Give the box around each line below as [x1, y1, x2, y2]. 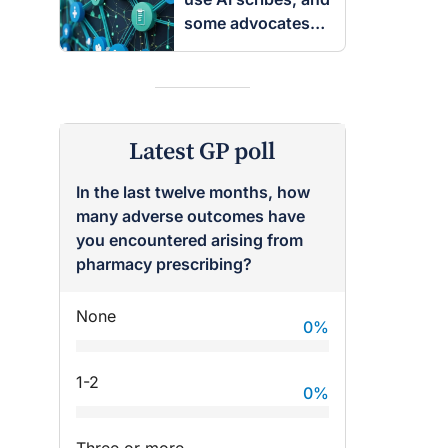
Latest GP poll [129, 137, 276, 167]
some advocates [183, 13, 310, 33]
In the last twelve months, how [76, 182, 310, 202]
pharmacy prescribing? [76, 254, 252, 274]
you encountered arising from [76, 230, 303, 250]
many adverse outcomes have [76, 206, 305, 226]
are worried [183, 37, 270, 57]
